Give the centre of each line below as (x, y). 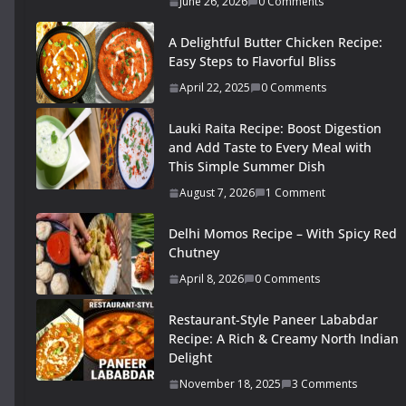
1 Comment (295, 193)
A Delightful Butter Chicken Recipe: (275, 43)
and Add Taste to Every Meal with (270, 148)
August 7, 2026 (217, 193)
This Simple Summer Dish (247, 167)
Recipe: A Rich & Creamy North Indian (284, 339)
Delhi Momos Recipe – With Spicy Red (283, 234)
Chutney (194, 253)
